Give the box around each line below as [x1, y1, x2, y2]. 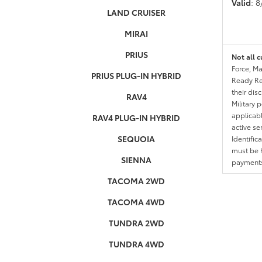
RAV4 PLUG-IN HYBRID [92, 112, 181, 123]
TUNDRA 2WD [108, 217, 164, 229]
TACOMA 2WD [108, 175, 166, 187]
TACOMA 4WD [108, 196, 166, 208]
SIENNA [121, 154, 152, 166]
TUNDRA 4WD [108, 238, 164, 250]
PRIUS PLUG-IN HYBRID [91, 70, 182, 81]
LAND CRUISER [107, 6, 166, 18]
